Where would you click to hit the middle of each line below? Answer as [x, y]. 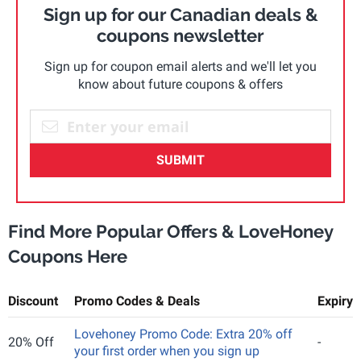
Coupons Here [68, 256]
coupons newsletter [180, 35]
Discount [33, 301]
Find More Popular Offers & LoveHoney [170, 231]
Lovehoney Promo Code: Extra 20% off [183, 334]
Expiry [335, 301]
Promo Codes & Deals [137, 301]
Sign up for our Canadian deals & [180, 15]
